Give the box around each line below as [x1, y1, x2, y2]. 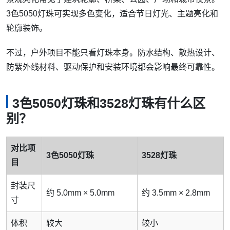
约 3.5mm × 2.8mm [142, 188, 210, 198]
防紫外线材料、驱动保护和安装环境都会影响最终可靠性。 [6, 63, 220, 72]
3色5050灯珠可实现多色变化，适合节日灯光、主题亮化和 [6, 9, 218, 18]
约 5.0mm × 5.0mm [46, 188, 114, 198]
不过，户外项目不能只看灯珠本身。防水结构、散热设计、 [6, 48, 220, 57]
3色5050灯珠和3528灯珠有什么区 [12, 96, 205, 111]
